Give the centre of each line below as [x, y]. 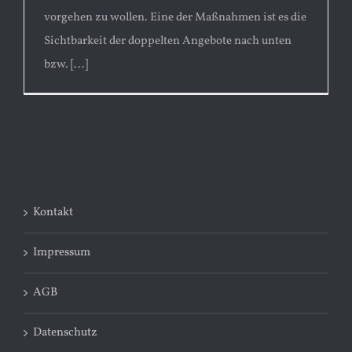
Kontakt [53, 212]
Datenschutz [65, 332]
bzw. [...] [66, 64]
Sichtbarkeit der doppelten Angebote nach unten [168, 41]
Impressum [62, 252]
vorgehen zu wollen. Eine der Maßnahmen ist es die [175, 17]
